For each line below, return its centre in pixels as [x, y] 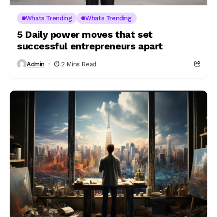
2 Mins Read [79, 64]
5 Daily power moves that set [85, 34]
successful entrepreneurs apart [90, 46]
